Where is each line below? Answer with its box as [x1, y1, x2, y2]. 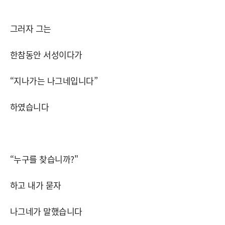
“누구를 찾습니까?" [10, 152, 78, 165]
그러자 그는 [10, 22, 51, 35]
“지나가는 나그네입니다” [10, 74, 98, 87]
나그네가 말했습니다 [10, 204, 82, 217]
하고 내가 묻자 [10, 178, 61, 191]
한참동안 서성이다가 [10, 48, 82, 61]
